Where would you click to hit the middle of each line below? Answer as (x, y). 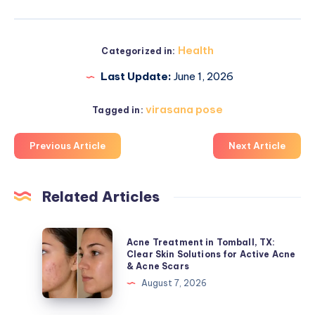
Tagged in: (118, 110)
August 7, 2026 (174, 283)
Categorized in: (139, 51)
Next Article (257, 146)
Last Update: (136, 77)
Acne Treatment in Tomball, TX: (201, 242)
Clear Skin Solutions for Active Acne (211, 254)
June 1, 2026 (202, 77)
